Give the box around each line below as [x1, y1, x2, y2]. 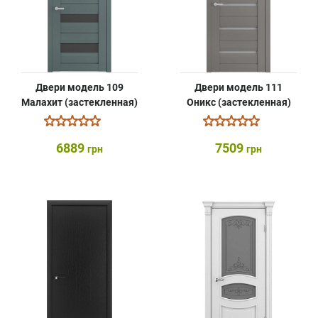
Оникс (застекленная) [186, 97, 291, 108]
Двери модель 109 [35, 82, 124, 93]
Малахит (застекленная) [21, 97, 138, 108]
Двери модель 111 [194, 82, 283, 93]
